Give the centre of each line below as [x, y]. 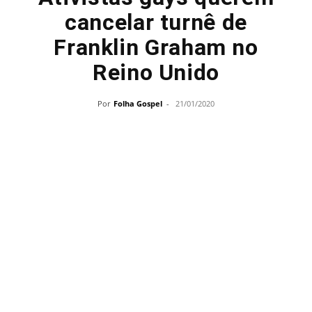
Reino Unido [156, 72]
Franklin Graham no [156, 47]
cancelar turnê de [156, 22]
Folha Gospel [138, 103]
